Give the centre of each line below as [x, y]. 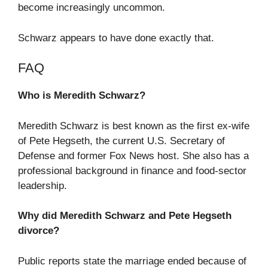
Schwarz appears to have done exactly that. [116, 38]
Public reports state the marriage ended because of [132, 261]
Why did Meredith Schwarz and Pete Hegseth [125, 216]
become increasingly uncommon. [92, 8]
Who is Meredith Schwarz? [82, 96]
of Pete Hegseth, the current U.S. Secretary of [121, 141]
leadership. [42, 185]
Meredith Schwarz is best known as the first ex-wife [134, 126]
